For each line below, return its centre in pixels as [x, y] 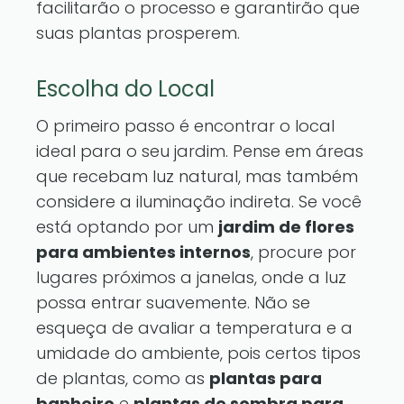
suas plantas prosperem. [138, 33]
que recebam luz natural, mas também [197, 176]
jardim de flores [286, 227]
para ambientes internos [143, 252]
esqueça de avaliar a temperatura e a [194, 328]
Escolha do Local [125, 89]
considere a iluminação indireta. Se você [199, 202]
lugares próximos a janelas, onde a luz [191, 277]
